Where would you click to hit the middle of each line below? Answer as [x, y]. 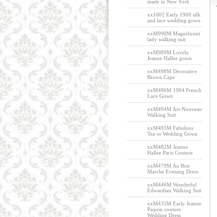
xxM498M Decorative [172, 71]
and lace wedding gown [174, 20]
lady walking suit [166, 39]
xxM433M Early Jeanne [174, 203]
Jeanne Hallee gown [169, 58]
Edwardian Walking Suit [174, 190]
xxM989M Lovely [168, 52]
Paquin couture [164, 209]
